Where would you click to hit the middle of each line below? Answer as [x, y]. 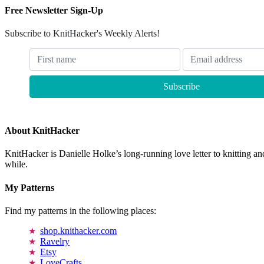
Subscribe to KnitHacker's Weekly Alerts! [82, 33]
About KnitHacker [42, 131]
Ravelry [55, 241]
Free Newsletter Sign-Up [54, 10]
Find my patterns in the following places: [80, 210]
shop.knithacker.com [78, 230]
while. [16, 164]
